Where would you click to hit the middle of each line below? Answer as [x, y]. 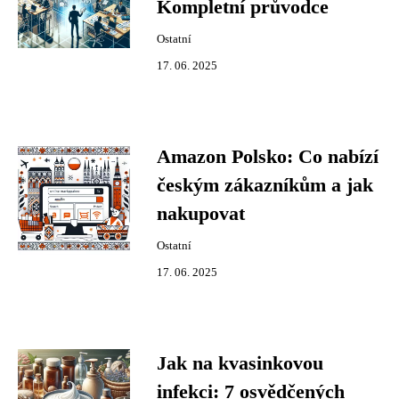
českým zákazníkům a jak [265, 185]
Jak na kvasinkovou [240, 363]
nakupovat [201, 214]
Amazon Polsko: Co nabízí [268, 157]
